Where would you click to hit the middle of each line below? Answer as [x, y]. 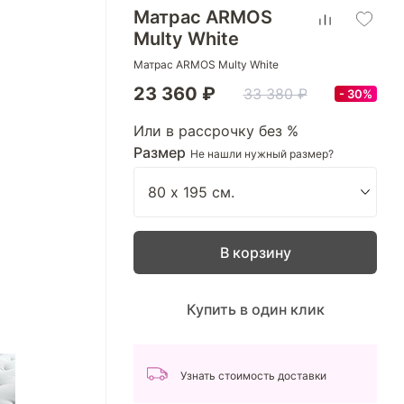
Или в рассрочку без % [216, 131]
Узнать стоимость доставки [253, 376]
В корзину [255, 252]
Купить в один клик [255, 309]
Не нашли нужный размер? [262, 154]
